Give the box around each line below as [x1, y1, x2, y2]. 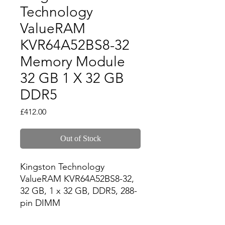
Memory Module [20, 53, 125, 70]
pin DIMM [20, 197, 60, 208]
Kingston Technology [20, 161, 104, 172]
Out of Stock [60, 134, 101, 143]
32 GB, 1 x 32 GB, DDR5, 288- [20, 185, 137, 196]
